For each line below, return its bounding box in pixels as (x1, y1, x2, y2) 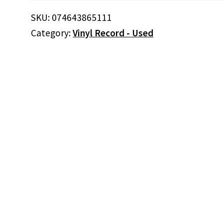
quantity (30, 19, 60, 29)
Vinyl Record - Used (73, 26, 154, 39)
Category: (31, 26, 73, 39)
